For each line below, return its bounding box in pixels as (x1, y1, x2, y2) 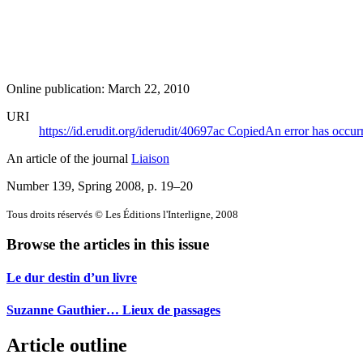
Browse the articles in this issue (6, 236, 209, 254)
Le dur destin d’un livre (6, 271, 137, 285)
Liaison (131, 151, 169, 165)
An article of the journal (6, 151, 131, 165)
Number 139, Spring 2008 (6, 178, 141, 193)
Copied (228, 123, 265, 138)
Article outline (6, 335, 127, 357)
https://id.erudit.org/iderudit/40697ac (39, 123, 228, 138)
